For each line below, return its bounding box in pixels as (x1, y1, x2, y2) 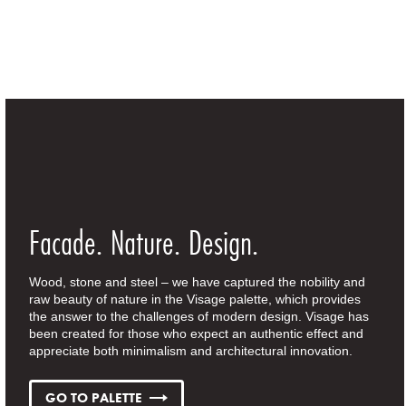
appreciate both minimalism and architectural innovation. (29, 343, 353, 358)
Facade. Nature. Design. (29, 217, 259, 266)
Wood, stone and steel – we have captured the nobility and (29, 274, 366, 289)
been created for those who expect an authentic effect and (29, 325, 364, 341)
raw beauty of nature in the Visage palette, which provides (29, 291, 362, 306)
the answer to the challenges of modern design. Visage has (29, 308, 370, 324)
